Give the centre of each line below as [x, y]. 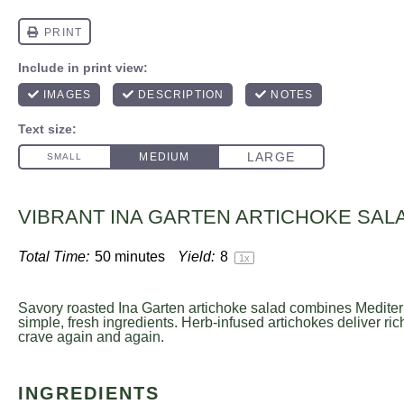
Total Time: [54, 257]
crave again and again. [91, 337]
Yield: [196, 257]
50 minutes [130, 257]
